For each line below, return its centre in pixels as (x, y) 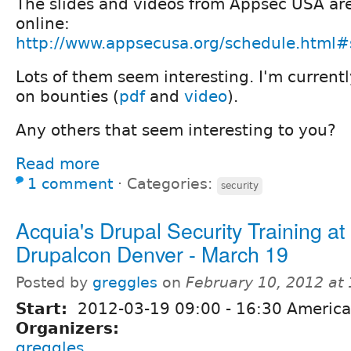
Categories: (172, 183)
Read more (58, 163)
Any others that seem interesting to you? (176, 130)
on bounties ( (67, 96)
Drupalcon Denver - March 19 (152, 253)
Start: (44, 308)
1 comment (70, 183)
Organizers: (70, 328)
